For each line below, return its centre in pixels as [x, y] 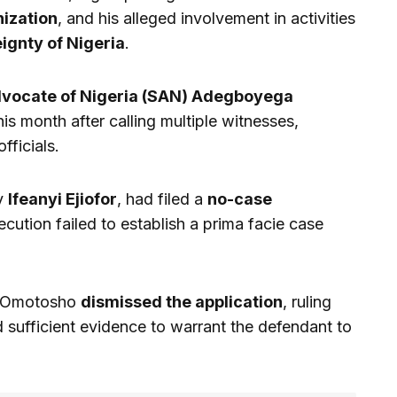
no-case [240, 198]
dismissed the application [182, 301]
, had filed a [162, 198]
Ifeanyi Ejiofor [62, 198]
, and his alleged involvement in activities [206, 18]
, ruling [307, 301]
